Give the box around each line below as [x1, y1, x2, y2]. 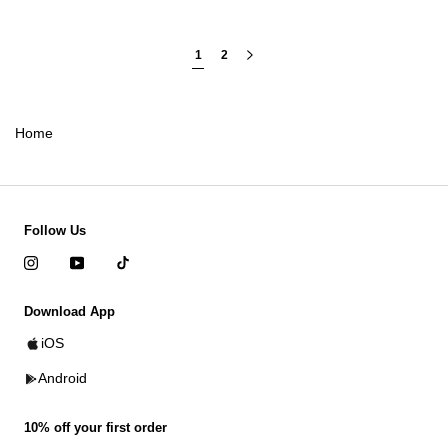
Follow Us [24, 223, 86, 238]
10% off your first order [24, 420, 167, 435]
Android [38, 370, 87, 386]
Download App [24, 304, 115, 319]
